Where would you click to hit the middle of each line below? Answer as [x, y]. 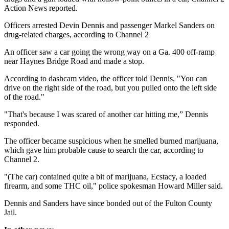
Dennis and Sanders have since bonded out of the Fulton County [108, 203]
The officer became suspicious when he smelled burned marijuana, [111, 141]
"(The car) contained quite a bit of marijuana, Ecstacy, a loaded [105, 177]
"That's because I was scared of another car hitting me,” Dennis [106, 114]
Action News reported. [41, 8]
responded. [22, 124]
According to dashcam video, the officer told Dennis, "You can [106, 79]
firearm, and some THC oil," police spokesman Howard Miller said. [113, 186]
